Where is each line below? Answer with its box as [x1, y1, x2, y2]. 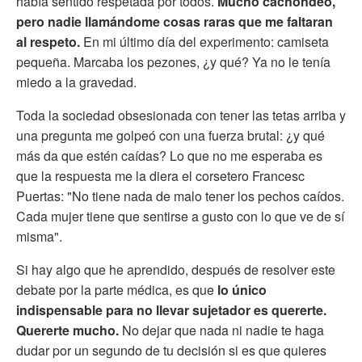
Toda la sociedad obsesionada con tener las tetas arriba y [16, 106, 346, 125]
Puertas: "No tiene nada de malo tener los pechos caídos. [16, 187, 344, 206]
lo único [217, 280, 267, 300]
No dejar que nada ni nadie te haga [122, 321, 324, 340]
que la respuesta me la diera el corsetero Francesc [16, 166, 305, 186]
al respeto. [16, 32, 80, 52]
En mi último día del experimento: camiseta [80, 32, 329, 52]
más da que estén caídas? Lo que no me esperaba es [16, 146, 322, 166]
